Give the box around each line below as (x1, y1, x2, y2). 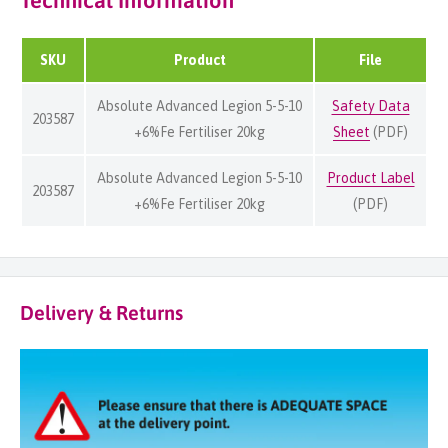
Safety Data (331, 97, 410, 114)
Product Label (326, 169, 415, 186)
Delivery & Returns (20, 301, 183, 325)
